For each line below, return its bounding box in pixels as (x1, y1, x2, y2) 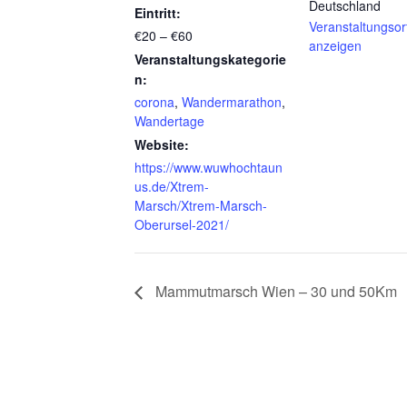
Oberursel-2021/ (134, 215, 229, 233)
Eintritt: (134, 4, 181, 22)
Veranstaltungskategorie (134, 50, 286, 68)
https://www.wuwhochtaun (134, 158, 283, 176)
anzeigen (309, 36, 362, 55)
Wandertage (134, 112, 204, 130)
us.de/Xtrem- (134, 177, 209, 195)
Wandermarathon (182, 93, 282, 111)
